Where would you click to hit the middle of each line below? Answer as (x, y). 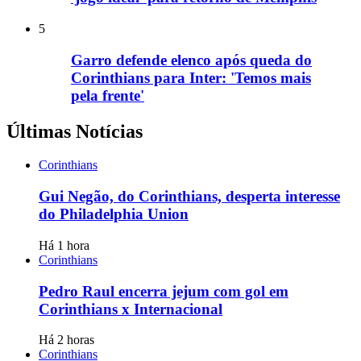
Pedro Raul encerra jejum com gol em (164, 291)
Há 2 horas (66, 340)
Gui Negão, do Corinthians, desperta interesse (189, 197)
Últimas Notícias (75, 131)
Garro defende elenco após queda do (191, 60)
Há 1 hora (64, 245)
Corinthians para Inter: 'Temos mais (191, 77)
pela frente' (108, 95)
